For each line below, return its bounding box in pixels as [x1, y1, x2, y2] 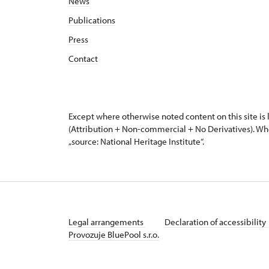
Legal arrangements [68, 216, 145, 228]
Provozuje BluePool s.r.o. [68, 229, 159, 241]
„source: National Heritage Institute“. [68, 136, 204, 148]
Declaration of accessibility [165, 216, 268, 228]
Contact [68, 53, 98, 65]
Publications [68, 14, 115, 26]
